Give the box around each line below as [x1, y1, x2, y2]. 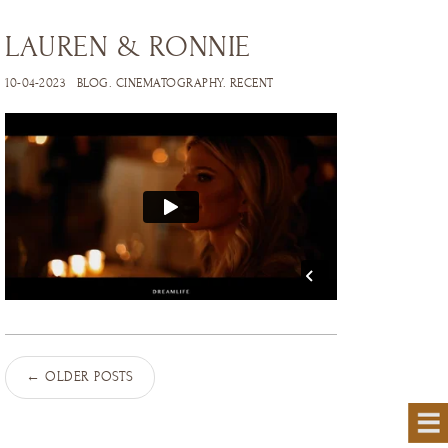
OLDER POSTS [40, 368, 134, 385]
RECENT [229, 75, 274, 90]
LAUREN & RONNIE [5, 29, 251, 64]
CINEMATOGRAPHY [115, 75, 223, 90]
